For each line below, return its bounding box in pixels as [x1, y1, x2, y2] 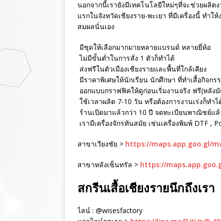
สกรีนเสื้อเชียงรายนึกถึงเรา [77, 180, 215, 196]
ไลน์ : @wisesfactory [77, 206, 143, 216]
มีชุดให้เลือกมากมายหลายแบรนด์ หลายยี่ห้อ [77, 42, 211, 52]
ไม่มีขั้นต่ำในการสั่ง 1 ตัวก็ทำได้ [77, 53, 175, 63]
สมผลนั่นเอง [77, 22, 114, 32]
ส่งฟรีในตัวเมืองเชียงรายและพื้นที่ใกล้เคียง [77, 64, 207, 74]
